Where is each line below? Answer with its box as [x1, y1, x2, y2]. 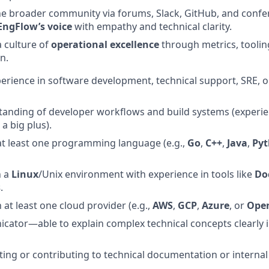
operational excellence [51, 38, 159, 51]
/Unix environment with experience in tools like [38, 168, 255, 181]
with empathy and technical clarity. [72, 20, 232, 33]
